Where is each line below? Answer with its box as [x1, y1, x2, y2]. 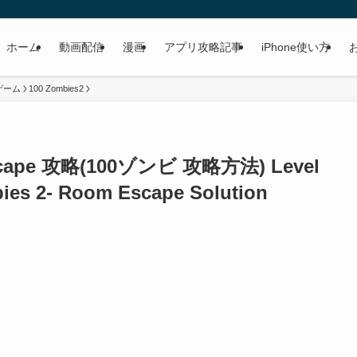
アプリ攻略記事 [164, 41, 242, 53]
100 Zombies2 [29, 84, 84, 93]
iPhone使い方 [261, 41, 330, 53]
